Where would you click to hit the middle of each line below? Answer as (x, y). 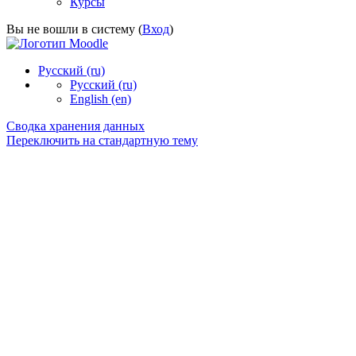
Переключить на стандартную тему (102, 141)
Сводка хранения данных (75, 126)
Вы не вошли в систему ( (74, 29)
